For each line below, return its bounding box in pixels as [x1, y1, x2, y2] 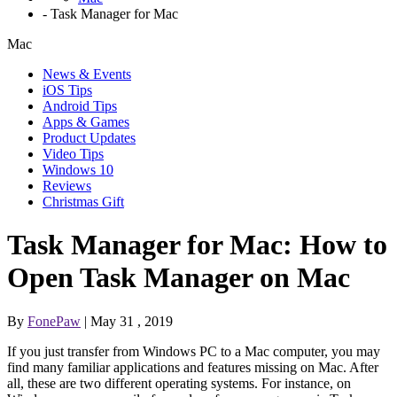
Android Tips [43, 98, 117, 113]
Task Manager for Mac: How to [7, 229, 387, 261]
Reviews [43, 178, 91, 193]
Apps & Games [43, 114, 129, 129]
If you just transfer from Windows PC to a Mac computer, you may [7, 343, 380, 359]
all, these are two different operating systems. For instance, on [7, 375, 351, 391]
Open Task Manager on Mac [7, 261, 350, 294]
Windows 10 [43, 162, 113, 177]
